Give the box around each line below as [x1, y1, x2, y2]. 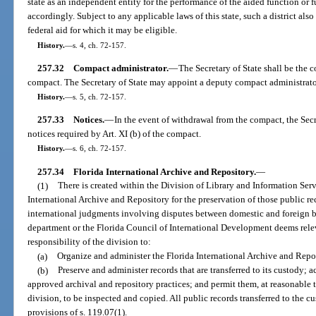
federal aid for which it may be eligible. [28, 25, 178, 36]
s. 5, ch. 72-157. [72, 92, 126, 101]
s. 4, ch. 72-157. [72, 40, 126, 49]
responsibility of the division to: [28, 236, 152, 248]
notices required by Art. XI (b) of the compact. [28, 128, 202, 140]
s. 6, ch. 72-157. [72, 144, 126, 153]
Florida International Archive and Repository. [73, 166, 256, 177]
